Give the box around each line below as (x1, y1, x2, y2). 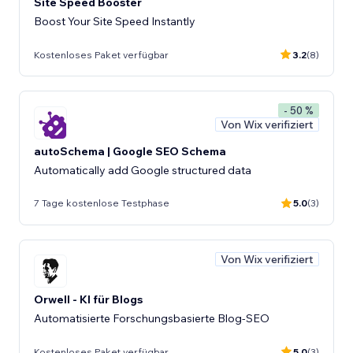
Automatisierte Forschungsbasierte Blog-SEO (34, 311, 269, 325)
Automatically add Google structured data (34, 162, 251, 177)
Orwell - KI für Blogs (34, 292, 143, 307)
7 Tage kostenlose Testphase (34, 197, 169, 209)
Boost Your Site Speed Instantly (34, 14, 195, 28)
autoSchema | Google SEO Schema (34, 143, 226, 158)
